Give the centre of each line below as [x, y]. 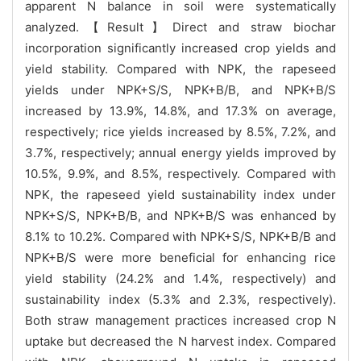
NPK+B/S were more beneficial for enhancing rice [180, 257]
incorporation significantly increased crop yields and [180, 48]
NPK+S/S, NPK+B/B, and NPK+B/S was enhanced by [180, 215]
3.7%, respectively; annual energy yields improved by [180, 152]
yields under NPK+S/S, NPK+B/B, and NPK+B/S [180, 89]
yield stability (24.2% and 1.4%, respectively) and [180, 278]
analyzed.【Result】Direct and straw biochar [180, 27]
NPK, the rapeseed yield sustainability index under [180, 194]
